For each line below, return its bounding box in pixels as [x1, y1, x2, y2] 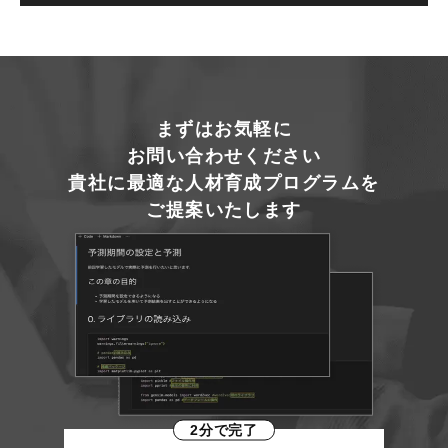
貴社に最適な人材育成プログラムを [68, 173, 380, 194]
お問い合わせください [126, 146, 322, 167]
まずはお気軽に [155, 119, 293, 140]
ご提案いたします [146, 200, 302, 221]
